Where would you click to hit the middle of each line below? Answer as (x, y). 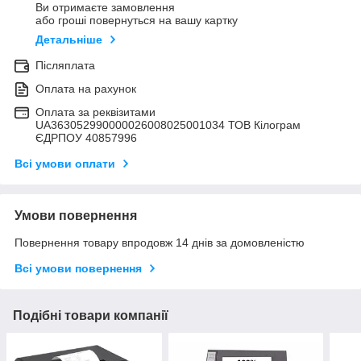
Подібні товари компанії (91, 315)
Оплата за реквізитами (95, 112)
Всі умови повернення (78, 268)
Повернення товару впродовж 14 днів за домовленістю (160, 242)
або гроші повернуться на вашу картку (137, 20)
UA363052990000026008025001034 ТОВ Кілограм (168, 124)
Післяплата (65, 65)
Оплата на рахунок (86, 88)
